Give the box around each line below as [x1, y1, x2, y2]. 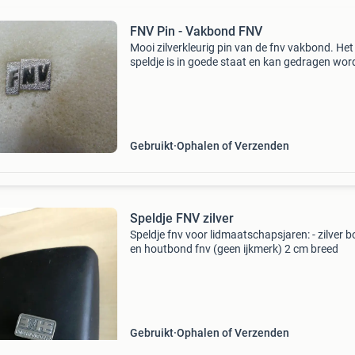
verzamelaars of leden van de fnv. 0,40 [129, 84, 317, 97]
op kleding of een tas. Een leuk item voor [129, 70, 325, 82]
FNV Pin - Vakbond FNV [156, 24, 262, 39]
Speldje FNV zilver [129, 211, 234, 226]
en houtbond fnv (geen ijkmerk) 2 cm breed [129, 242, 338, 255]
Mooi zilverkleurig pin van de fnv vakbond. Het [129, 41, 353, 54]
